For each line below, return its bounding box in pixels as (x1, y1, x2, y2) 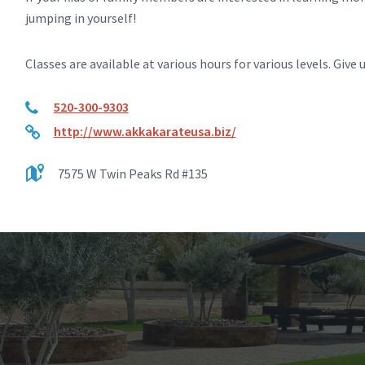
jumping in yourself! (24, 9, 139, 26)
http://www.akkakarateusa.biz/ (53, 122, 236, 139)
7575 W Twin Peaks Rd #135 (57, 165, 208, 182)
